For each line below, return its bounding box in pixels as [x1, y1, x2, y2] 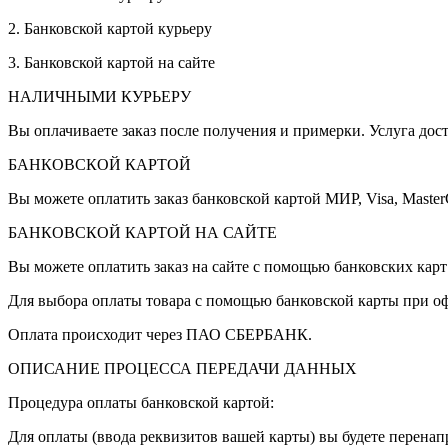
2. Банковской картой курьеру [8, 20, 212, 38]
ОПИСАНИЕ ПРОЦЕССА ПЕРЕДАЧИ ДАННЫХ [8, 360, 357, 378]
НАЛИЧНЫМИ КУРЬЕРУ [8, 88, 191, 106]
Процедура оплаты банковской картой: [8, 394, 274, 412]
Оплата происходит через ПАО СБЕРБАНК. [8, 326, 312, 344]
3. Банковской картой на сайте [8, 54, 215, 72]
